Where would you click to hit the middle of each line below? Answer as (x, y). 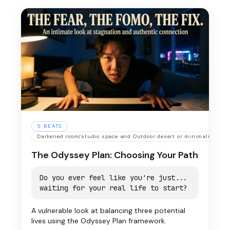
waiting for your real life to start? (113, 188)
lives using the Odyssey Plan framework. (99, 221)
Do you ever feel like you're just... (113, 178)
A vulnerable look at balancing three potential (108, 210)
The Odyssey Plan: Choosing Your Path (115, 155)
